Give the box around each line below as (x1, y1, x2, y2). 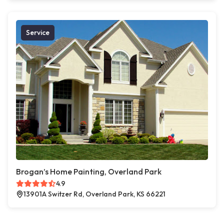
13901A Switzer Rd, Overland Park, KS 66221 (23, 189, 165, 199)
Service (26, 28, 49, 37)
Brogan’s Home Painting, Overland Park (16, 166, 161, 177)
